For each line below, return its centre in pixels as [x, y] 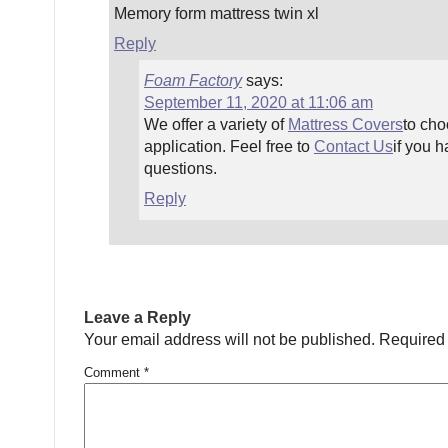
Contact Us [353, 146]
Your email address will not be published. [229, 339]
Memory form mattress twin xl [216, 13]
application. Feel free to [229, 146]
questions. [180, 168]
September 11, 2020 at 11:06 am [258, 102]
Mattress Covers [345, 124]
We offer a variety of [216, 124]
